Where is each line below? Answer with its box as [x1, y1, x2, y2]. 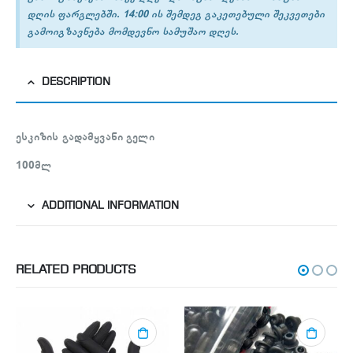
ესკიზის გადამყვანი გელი [16, 128, 154, 146]
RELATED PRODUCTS [16, 263, 136, 277]
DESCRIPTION [42, 77, 110, 88]
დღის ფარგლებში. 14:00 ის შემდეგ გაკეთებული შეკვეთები [28, 6, 325, 22]
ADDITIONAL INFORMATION [42, 201, 179, 212]
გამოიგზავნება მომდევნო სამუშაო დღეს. [28, 24, 239, 39]
